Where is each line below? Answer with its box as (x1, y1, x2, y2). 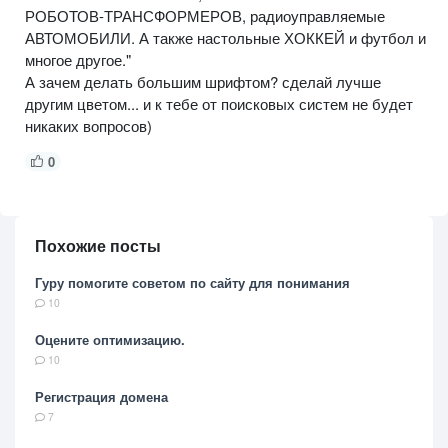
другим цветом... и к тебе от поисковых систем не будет (25, 92, 413, 114)
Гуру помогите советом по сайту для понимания (35, 272, 350, 292)
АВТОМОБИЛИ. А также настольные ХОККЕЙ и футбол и (25, 26, 426, 48)
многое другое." (25, 48, 131, 70)
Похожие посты (35, 233, 161, 257)
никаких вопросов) (25, 114, 152, 136)
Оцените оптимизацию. (35, 329, 185, 349)
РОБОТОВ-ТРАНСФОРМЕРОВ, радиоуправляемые (25, 4, 385, 26)
